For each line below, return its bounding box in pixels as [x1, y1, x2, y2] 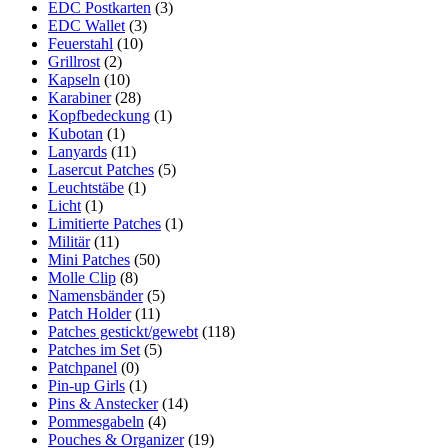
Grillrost [48, 52, 100, 70]
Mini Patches [48, 250, 130, 268]
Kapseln [48, 70, 100, 88]
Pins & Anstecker [48, 394, 158, 412]
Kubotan [48, 124, 103, 142]
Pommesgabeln [48, 412, 144, 430]
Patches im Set [48, 340, 140, 358]
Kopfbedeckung [48, 106, 150, 124]
